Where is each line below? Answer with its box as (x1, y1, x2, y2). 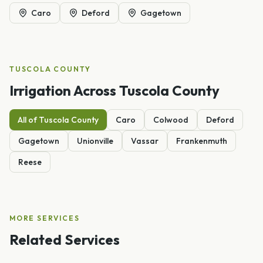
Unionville (77, 135, 113, 146)
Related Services (9, 230, 120, 248)
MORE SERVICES (9, 213, 80, 222)
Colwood (153, 114, 188, 125)
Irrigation (9, 81, 71, 99)
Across (71, 81, 119, 99)
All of (18, 114, 39, 125)
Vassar (131, 135, 159, 146)
